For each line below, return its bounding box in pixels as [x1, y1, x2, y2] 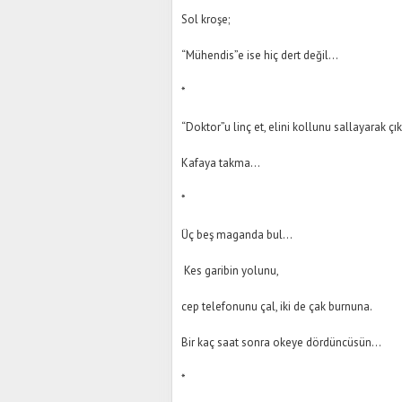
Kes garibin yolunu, [181, 263, 279, 278]
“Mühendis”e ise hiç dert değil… [181, 48, 338, 63]
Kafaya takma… [181, 155, 260, 170]
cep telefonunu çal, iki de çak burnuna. [181, 299, 372, 314]
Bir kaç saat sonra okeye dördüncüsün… [181, 335, 381, 350]
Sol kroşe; [181, 12, 230, 27]
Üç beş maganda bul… [181, 227, 293, 242]
